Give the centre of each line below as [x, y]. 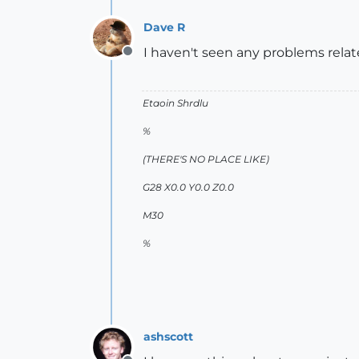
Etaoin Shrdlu [175, 103]
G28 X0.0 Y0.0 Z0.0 [188, 187]
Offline [148, 60]
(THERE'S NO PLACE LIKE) [206, 159]
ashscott [168, 336]
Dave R [164, 27]
